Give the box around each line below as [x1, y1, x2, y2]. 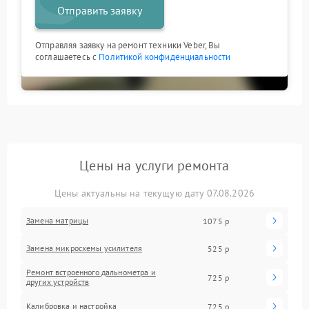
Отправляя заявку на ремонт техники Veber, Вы [35, 39, 221, 51]
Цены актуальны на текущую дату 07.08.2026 [54, 187, 255, 199]
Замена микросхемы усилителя [26, 243, 143, 253]
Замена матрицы [26, 215, 89, 226]
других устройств [26, 277, 90, 287]
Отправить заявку [57, 3, 142, 17]
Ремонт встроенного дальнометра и [26, 267, 156, 277]
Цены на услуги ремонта [79, 157, 230, 175]
